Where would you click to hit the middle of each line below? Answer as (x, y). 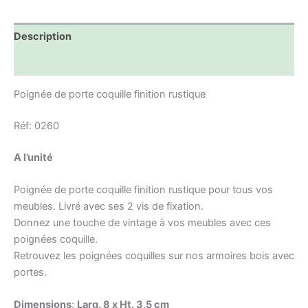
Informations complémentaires (89, 63)
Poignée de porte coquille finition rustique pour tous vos (143, 190)
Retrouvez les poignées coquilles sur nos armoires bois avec (154, 256)
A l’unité (33, 157)
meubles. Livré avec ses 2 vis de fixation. (109, 207)
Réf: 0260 (36, 125)
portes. (30, 273)
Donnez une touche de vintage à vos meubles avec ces (142, 223)
